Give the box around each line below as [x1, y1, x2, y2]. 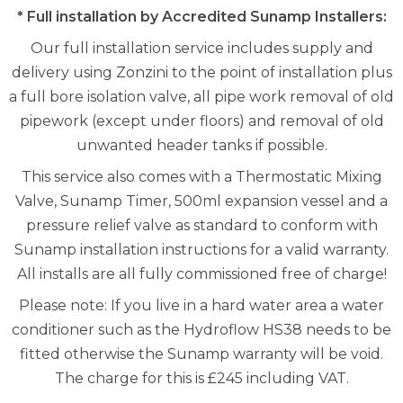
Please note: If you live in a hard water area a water [19, 297, 384, 314]
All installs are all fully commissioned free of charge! [16, 265, 387, 282]
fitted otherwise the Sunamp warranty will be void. [20, 345, 383, 363]
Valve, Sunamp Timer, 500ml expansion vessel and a [15, 193, 388, 210]
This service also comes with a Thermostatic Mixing [21, 168, 382, 185]
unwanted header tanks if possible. [76, 137, 327, 154]
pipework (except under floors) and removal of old [19, 112, 384, 130]
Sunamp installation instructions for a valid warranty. [14, 241, 389, 258]
